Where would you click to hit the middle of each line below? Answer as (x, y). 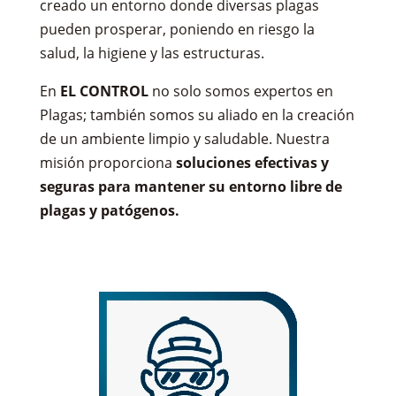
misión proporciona (106, 163)
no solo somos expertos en (240, 91)
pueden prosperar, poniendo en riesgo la (177, 29)
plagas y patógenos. (109, 210)
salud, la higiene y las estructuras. (152, 53)
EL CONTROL (104, 91)
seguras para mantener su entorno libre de (190, 187)
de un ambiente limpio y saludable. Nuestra (184, 139)
